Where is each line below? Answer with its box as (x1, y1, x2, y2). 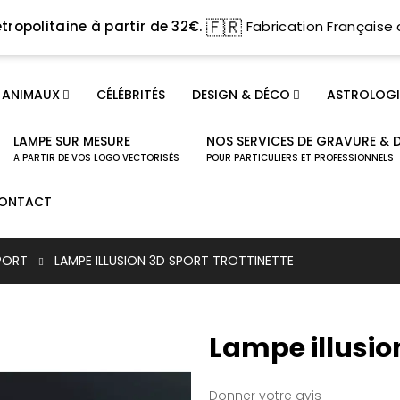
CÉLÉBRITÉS (96, 85, 165, 104)
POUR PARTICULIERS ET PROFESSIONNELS (205, 150, 394, 164)
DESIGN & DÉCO (191, 85, 290, 104)
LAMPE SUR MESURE (12, 131, 130, 150)
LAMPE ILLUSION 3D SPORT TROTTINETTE (54, 252, 294, 271)
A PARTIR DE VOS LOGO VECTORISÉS (12, 150, 179, 164)
